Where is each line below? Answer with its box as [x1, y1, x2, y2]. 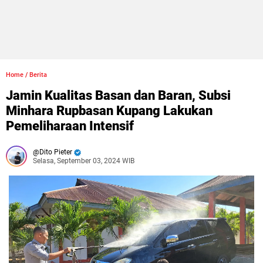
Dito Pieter [39, 148, 72, 156]
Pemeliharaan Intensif [6, 119, 134, 133]
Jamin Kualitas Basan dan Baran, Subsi [6, 88, 231, 103]
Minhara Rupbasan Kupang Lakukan [6, 103, 213, 118]
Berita [29, 71, 47, 79]
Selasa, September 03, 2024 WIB [33, 157, 134, 165]
